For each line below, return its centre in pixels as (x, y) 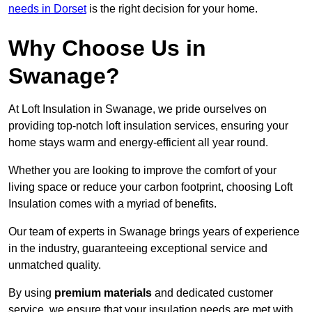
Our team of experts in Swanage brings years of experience (154, 232)
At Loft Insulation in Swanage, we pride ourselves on (138, 109)
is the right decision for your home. (172, 9)
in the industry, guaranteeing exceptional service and (138, 249)
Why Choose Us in (107, 48)
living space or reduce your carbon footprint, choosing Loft (150, 187)
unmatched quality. (55, 265)
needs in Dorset (47, 9)
